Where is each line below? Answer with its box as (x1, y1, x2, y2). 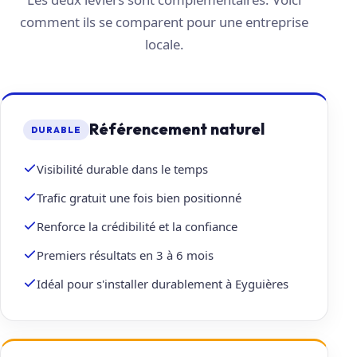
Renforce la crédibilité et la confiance (37, 218, 237, 235)
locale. (144, 35, 184, 54)
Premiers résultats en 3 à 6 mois (37, 247, 214, 264)
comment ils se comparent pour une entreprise (20, 13, 309, 32)
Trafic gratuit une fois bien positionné (37, 190, 241, 206)
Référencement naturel (89, 120, 265, 139)
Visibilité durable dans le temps (37, 161, 208, 178)
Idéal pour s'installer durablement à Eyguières (37, 276, 288, 292)
